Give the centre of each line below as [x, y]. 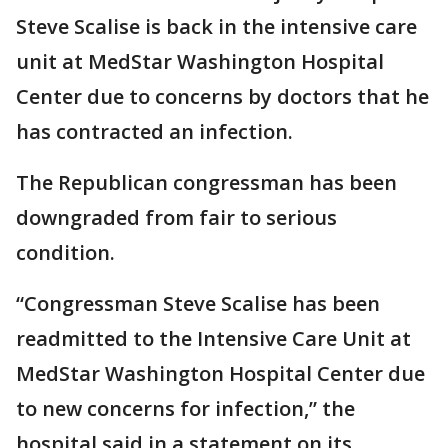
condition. [65, 252]
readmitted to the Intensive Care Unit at [213, 338]
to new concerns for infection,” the [185, 408]
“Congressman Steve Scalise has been [198, 303]
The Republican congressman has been [206, 182]
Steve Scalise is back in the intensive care [216, 26]
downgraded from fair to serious [176, 217]
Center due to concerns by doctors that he [222, 96]
